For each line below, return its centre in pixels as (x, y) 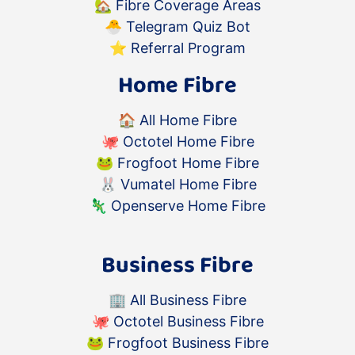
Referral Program (188, 48)
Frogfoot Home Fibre (188, 163)
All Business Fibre (188, 300)
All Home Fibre (188, 120)
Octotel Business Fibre (188, 322)
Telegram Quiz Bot (188, 27)
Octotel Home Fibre (188, 142)
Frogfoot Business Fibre (188, 343)
